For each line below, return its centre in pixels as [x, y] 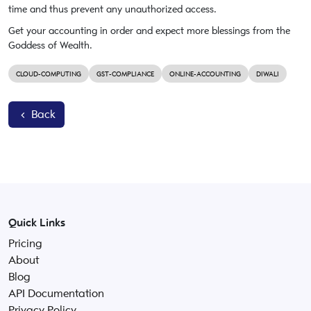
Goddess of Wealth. [50, 46]
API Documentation [56, 294]
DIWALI [268, 74]
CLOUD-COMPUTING [49, 74]
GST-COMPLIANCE [125, 74]
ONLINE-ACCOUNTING [205, 74]
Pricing [25, 244]
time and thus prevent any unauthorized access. [112, 10]
